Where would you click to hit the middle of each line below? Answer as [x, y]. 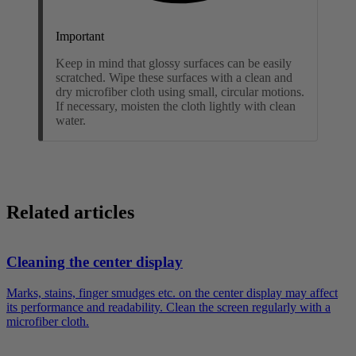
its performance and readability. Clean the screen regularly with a [168, 308]
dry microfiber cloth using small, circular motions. [180, 91]
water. [71, 120]
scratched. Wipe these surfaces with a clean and [174, 77]
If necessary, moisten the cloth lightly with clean [176, 106]
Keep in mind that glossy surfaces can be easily [174, 63]
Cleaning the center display [95, 262]
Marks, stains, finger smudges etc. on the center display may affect [172, 293]
